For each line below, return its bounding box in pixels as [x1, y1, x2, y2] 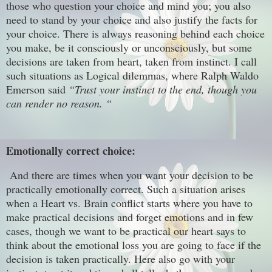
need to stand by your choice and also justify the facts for [6, 12, 257, 27]
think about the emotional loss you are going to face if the [6, 237, 261, 252]
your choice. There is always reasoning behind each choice [6, 26, 265, 41]
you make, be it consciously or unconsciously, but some [6, 40, 252, 55]
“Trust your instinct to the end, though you [69, 82, 257, 97]
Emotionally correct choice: [6, 142, 135, 158]
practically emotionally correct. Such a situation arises [6, 181, 245, 196]
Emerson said [6, 82, 69, 97]
